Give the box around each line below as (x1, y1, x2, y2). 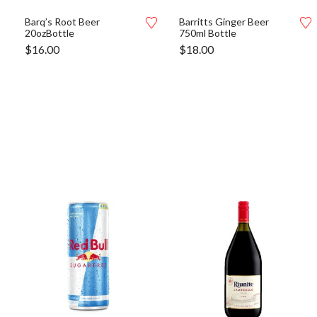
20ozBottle (25, 27, 74, 39)
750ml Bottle (179, 27, 236, 39)
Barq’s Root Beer (25, 16, 100, 28)
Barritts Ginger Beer (179, 16, 269, 28)
